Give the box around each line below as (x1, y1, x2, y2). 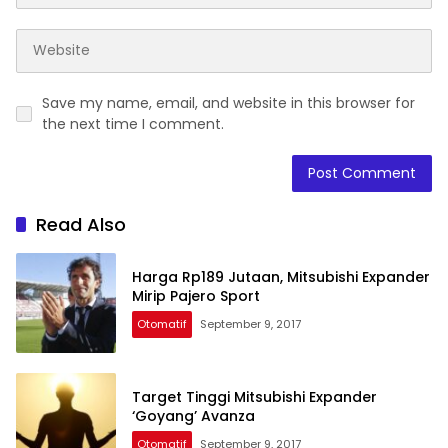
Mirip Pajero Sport (132, 285, 260, 306)
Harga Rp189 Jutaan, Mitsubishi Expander (132, 266, 430, 287)
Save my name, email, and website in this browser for (42, 92, 415, 113)
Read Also (36, 211, 126, 237)
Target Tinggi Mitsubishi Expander (132, 386, 377, 407)
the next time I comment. (42, 113, 224, 134)
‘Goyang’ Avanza (132, 405, 255, 426)
